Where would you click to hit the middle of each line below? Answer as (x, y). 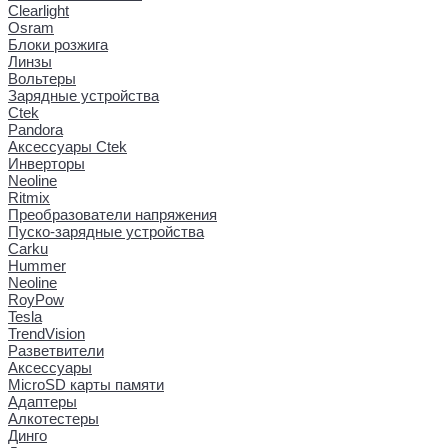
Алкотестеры (53, 419)
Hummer (37, 266)
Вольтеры (42, 79)
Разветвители (56, 351)
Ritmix (29, 198)
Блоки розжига (58, 45)
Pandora (35, 130)
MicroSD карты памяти (86, 385)
